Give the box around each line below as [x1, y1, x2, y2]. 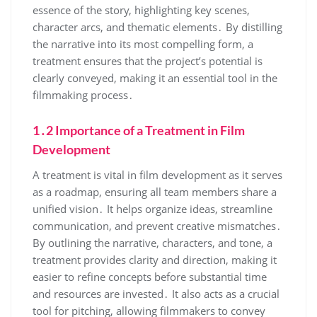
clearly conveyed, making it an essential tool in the [33, 70, 277, 85]
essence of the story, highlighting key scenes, [33, 2, 250, 17]
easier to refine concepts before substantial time [33, 269, 267, 284]
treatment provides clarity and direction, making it [33, 252, 277, 267]
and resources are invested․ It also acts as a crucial [33, 286, 279, 301]
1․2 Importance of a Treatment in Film [33, 122, 245, 138]
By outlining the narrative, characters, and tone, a [33, 235, 272, 250]
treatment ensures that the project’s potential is [33, 53, 263, 68]
